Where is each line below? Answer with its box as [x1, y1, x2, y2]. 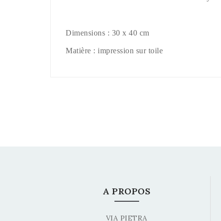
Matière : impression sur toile [66, 46, 163, 55]
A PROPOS [103, 185, 151, 197]
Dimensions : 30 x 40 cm [66, 29, 149, 37]
